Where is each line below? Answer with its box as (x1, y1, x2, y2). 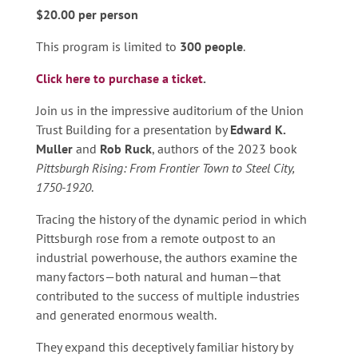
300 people (179, 38, 243, 54)
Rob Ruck (99, 140, 152, 157)
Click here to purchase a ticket (35, 70, 203, 86)
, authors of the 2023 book (151, 140, 297, 157)
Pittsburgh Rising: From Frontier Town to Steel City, (35, 159, 294, 176)
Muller (35, 140, 73, 157)
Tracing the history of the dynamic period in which (35, 210, 307, 227)
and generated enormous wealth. (35, 306, 217, 323)
